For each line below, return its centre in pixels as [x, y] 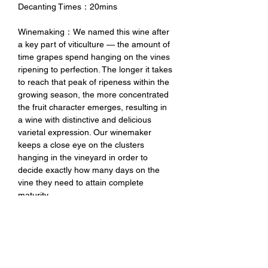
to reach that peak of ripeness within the [94, 82]
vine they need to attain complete [81, 182]
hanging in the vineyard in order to [83, 157]
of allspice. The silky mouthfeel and [84, 258]
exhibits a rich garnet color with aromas [92, 232]
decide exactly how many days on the [89, 170]
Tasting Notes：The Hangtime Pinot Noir [95, 220]
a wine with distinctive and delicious [85, 119]
